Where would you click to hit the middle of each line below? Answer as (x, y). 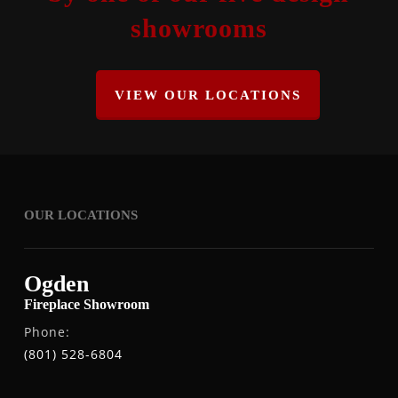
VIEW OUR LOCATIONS (207, 95)
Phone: (47, 331)
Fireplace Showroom (86, 304)
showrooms (199, 28)
